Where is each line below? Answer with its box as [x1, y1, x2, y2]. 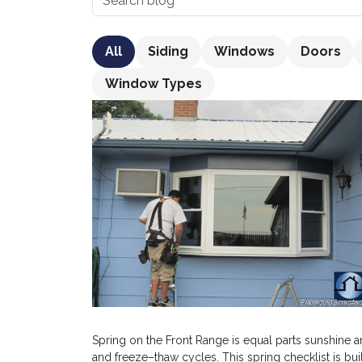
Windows [214, 44, 275, 59]
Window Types [105, 76, 202, 91]
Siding [148, 44, 188, 59]
